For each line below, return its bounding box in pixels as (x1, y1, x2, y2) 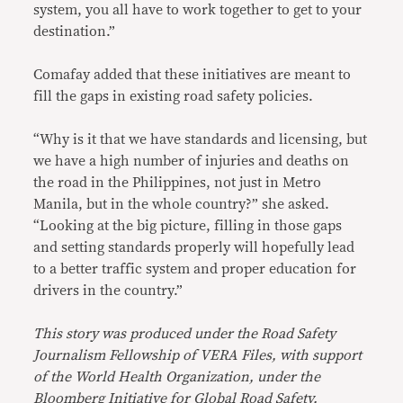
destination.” (33, 24, 116, 40)
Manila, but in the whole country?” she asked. (33, 197, 330, 212)
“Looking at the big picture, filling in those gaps (33, 219, 343, 234)
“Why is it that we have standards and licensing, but (33, 132, 368, 148)
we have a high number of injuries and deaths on (33, 154, 350, 169)
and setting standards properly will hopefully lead (33, 240, 355, 255)
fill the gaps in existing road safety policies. (33, 89, 314, 104)
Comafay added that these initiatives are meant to (33, 67, 352, 83)
